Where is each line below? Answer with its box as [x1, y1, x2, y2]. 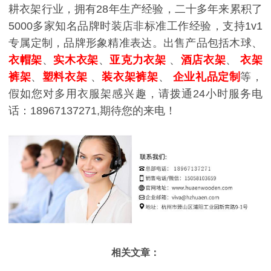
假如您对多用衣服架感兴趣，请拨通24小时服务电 [8, 88, 263, 100]
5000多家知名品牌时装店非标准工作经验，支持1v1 [8, 20, 263, 33]
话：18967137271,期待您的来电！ [8, 105, 176, 117]
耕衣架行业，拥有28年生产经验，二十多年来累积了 [8, 3, 263, 16]
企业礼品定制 [172, 71, 241, 83]
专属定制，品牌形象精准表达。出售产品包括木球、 [8, 37, 263, 50]
